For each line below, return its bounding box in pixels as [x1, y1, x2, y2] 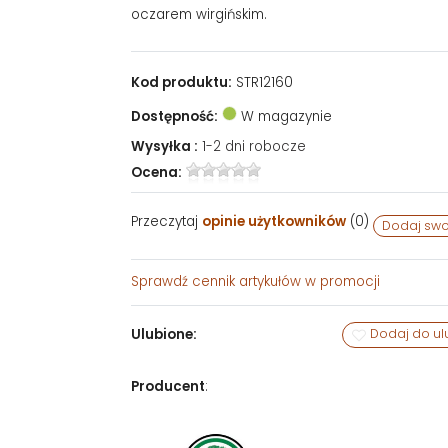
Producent [130, 377, 205, 397]
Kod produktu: [130, 73, 232, 93]
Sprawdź [130, 272, 192, 292]
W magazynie [236, 107, 332, 127]
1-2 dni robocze [201, 137, 306, 157]
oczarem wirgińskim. [130, 5, 267, 25]
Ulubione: [130, 325, 197, 345]
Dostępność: [130, 107, 218, 127]
